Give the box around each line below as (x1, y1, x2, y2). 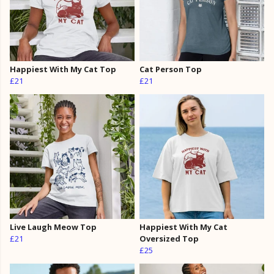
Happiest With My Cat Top (10, 64, 116, 75)
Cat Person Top (139, 64, 202, 75)
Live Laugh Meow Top (10, 221, 97, 233)
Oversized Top (139, 233, 199, 245)
